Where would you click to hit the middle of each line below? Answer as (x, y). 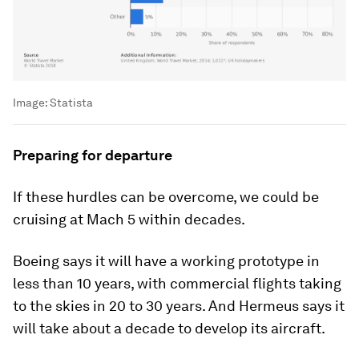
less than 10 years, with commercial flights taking (177, 284)
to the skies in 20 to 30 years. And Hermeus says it (179, 306)
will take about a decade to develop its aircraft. (169, 329)
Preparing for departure (93, 155)
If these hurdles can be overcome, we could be (166, 197)
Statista (71, 103)
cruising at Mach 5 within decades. (129, 220)
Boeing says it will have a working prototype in (166, 261)
